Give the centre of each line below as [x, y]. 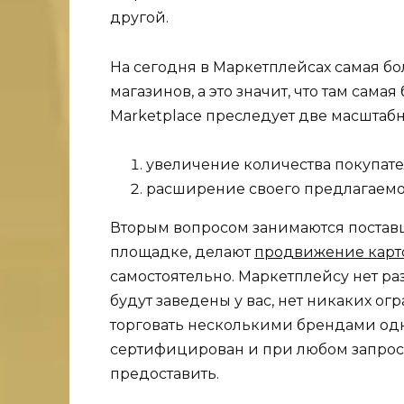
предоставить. [165, 373]
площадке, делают [182, 252]
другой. [139, 18]
